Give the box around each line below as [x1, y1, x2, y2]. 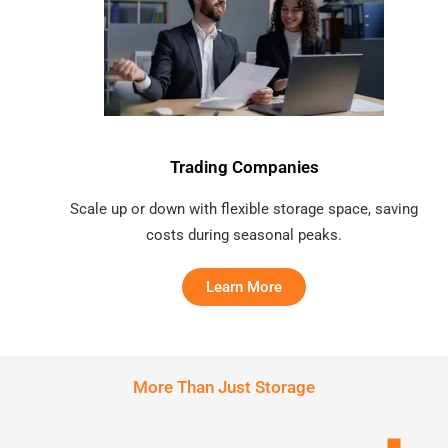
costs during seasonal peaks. [146, 225, 342, 244]
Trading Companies [169, 156, 319, 177]
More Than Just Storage [133, 376, 315, 397]
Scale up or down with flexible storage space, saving [70, 199, 418, 218]
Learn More [206, 277, 282, 296]
